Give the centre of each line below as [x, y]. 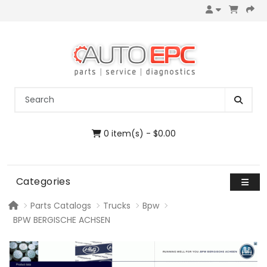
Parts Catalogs [61, 206]
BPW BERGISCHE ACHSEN [62, 220]
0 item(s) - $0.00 [138, 134]
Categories [44, 182]
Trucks [117, 206]
